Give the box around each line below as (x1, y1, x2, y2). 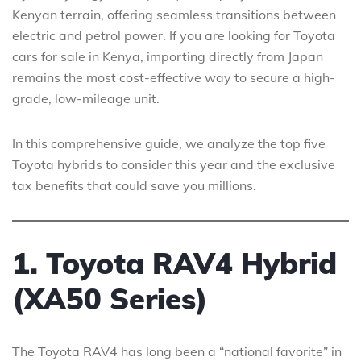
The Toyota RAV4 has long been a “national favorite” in (12, 342, 342, 359)
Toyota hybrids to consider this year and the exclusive (12, 156, 335, 172)
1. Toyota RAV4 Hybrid (12, 244, 337, 281)
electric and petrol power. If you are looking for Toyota (12, 27, 335, 44)
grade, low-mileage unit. (12, 89, 160, 106)
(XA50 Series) (12, 280, 208, 317)
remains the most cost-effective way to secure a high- (12, 68, 335, 85)
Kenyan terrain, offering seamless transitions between (12, 6, 336, 23)
